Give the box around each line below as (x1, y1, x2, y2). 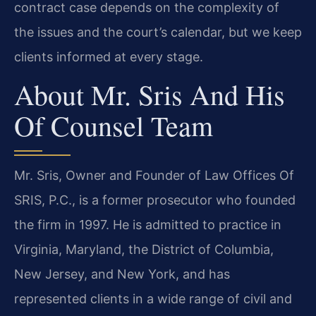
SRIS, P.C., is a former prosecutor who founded (14, 193, 296, 208)
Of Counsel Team (14, 107, 213, 145)
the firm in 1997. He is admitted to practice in (14, 217, 281, 233)
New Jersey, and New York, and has (14, 267, 230, 282)
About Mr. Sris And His (14, 75, 285, 114)
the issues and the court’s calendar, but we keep (14, 24, 302, 39)
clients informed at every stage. (14, 49, 203, 64)
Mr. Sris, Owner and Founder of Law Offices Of (14, 168, 294, 183)
